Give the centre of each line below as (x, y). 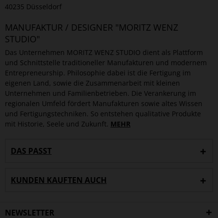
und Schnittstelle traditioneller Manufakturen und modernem (106, 63)
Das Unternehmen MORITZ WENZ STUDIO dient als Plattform (104, 52)
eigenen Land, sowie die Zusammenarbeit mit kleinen (92, 83)
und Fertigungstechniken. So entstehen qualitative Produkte (103, 114)
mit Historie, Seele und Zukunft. (58, 124)
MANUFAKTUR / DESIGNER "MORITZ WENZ (91, 27)
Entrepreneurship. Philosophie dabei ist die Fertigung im (98, 73)
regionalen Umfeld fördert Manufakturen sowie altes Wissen (104, 103)
